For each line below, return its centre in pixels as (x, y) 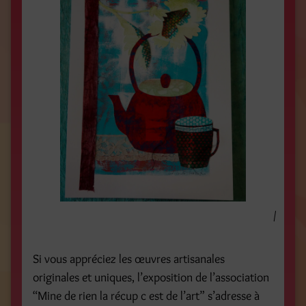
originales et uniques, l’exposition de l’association (151, 278)
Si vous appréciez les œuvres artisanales (129, 259)
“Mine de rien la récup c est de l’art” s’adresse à (146, 296)
